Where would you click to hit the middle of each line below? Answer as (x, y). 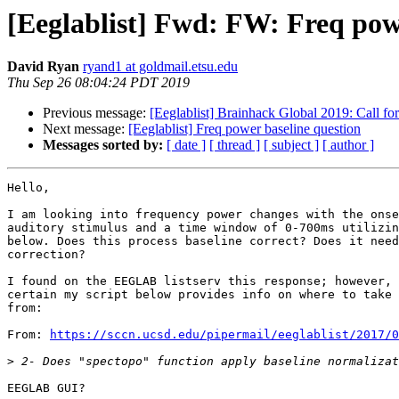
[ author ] (348, 145)
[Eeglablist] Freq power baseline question (244, 129)
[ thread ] (235, 145)
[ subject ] (291, 145)
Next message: (85, 129)
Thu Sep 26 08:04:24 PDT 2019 (98, 83)
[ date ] (186, 145)
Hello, (28, 188)
